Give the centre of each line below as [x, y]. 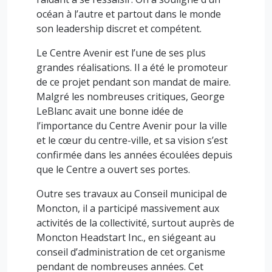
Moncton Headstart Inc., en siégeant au [126, 237]
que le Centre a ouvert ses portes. [113, 169]
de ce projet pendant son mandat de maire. [134, 82]
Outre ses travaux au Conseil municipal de [132, 194]
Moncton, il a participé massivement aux [128, 208]
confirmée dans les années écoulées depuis [134, 155]
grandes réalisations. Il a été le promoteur [132, 67]
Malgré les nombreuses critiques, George [131, 97]
